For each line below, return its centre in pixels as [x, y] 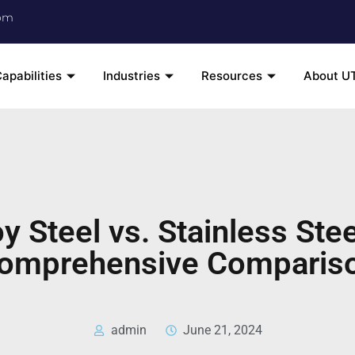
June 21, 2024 [222, 330]
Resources [232, 76]
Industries [132, 76]
